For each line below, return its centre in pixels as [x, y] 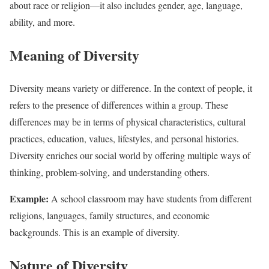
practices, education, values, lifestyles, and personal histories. [124, 138]
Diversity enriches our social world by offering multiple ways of [130, 155]
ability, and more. [42, 22]
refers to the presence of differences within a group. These [119, 104]
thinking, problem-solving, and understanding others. [110, 172]
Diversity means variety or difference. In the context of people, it [131, 88]
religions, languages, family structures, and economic [110, 215]
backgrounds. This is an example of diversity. [95, 232]
